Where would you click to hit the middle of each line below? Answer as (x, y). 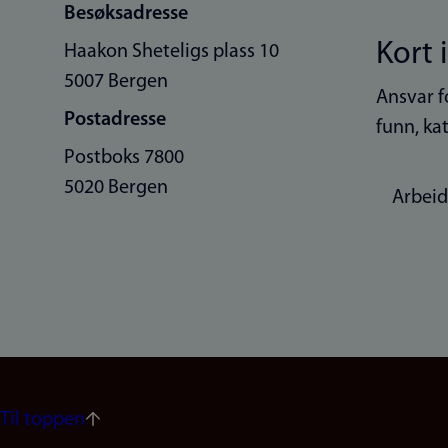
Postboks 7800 (124, 157)
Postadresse (115, 119)
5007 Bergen (116, 81)
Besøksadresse (126, 13)
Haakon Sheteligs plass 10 (171, 51)
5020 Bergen (116, 187)
